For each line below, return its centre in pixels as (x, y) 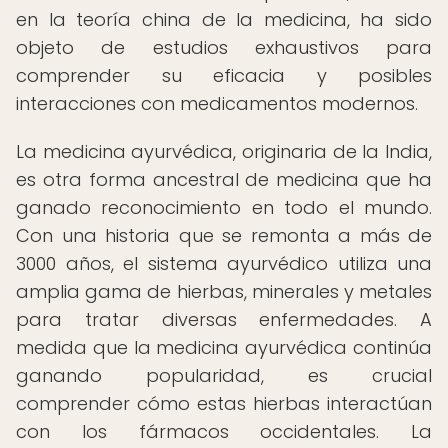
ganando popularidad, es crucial (224, 375)
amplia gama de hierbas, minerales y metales (224, 291)
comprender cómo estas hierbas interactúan (224, 403)
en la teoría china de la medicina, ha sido (224, 19)
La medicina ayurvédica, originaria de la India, (224, 151)
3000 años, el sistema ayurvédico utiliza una (224, 263)
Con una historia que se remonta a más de (224, 235)
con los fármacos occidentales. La (224, 431)
